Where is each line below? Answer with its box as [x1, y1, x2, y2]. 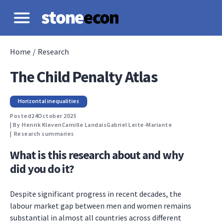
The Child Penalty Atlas [10, 67, 158, 87]
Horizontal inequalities [18, 97, 79, 105]
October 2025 [38, 112, 76, 119]
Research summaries [13, 130, 74, 137]
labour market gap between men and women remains [10, 201, 191, 211]
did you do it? [10, 161, 74, 176]
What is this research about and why [10, 147, 184, 163]
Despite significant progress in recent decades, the [10, 189, 181, 199]
